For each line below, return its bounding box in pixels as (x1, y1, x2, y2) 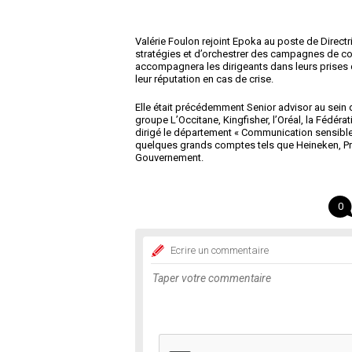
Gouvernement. (135, 152, 203, 163)
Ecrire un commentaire (170, 244, 269, 256)
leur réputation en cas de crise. (135, 73, 273, 85)
